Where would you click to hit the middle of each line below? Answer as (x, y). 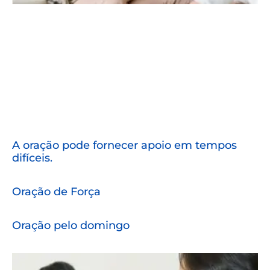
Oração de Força (56, 191)
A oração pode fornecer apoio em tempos (124, 145)
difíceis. (32, 158)
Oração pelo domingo (71, 225)
